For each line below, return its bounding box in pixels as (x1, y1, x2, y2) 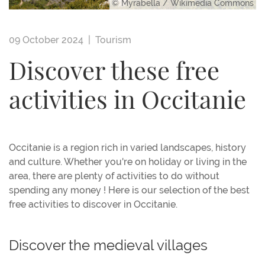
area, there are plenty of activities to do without (9, 170, 219, 182)
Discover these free (9, 61, 219, 86)
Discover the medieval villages (9, 237, 208, 253)
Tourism (95, 34, 131, 46)
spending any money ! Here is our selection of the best (9, 184, 250, 196)
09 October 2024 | (9, 34, 95, 46)
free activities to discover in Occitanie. (9, 198, 177, 210)
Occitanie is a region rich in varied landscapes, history (9, 141, 246, 153)
